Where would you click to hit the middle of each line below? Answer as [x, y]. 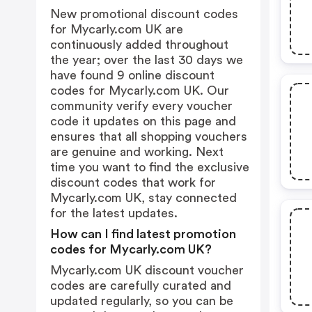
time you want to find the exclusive [150, 167]
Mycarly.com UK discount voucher [147, 270]
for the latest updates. [114, 213]
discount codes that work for [133, 182]
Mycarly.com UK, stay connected [143, 198]
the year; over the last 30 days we [147, 60]
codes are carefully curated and [141, 286]
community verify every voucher [141, 106]
